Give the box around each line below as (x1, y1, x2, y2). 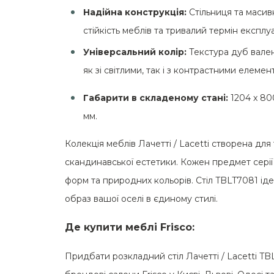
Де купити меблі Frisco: (65, 221, 194, 233)
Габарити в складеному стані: (83, 92, 228, 103)
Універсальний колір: (83, 46, 189, 57)
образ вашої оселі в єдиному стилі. (65, 193, 218, 204)
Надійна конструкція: (83, 7, 189, 18)
